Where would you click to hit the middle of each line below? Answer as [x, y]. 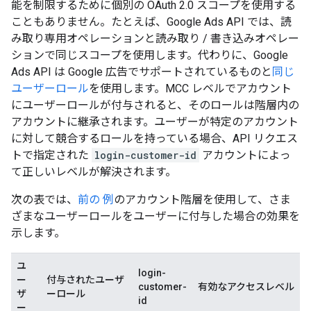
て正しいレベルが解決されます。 [94, 171]
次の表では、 [44, 199]
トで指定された [51, 155]
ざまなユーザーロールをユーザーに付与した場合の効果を [155, 216]
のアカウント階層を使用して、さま [202, 199]
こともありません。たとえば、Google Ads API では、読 [151, 22]
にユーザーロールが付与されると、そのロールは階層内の [155, 105]
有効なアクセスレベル [246, 286]
